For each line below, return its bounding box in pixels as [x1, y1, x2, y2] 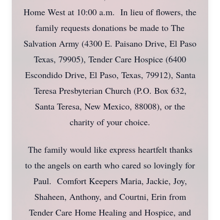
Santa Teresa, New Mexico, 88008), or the [35, 100, 185, 112]
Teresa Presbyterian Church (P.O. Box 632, [33, 84, 187, 96]
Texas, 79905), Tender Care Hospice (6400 [34, 53, 186, 65]
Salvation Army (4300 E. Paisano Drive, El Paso [24, 37, 196, 49]
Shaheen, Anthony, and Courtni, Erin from [34, 191, 186, 202]
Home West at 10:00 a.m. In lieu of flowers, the [24, 6, 196, 18]
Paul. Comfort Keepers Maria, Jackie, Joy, [33, 175, 187, 187]
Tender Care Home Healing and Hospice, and [29, 206, 191, 218]
